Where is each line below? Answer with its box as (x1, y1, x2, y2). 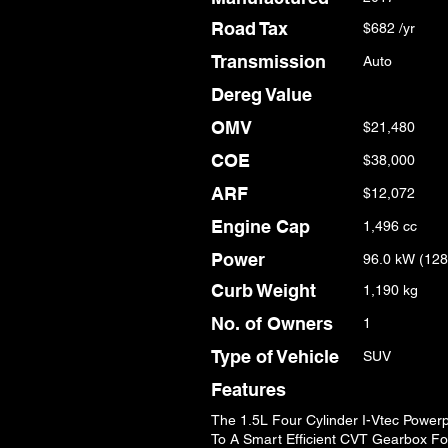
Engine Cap (211, 216, 310, 237)
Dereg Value (211, 84, 312, 105)
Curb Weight (211, 280, 316, 301)
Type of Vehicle (211, 346, 339, 367)
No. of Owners (211, 313, 333, 334)
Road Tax (211, 18, 288, 39)
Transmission (211, 51, 326, 72)
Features (211, 379, 286, 400)
